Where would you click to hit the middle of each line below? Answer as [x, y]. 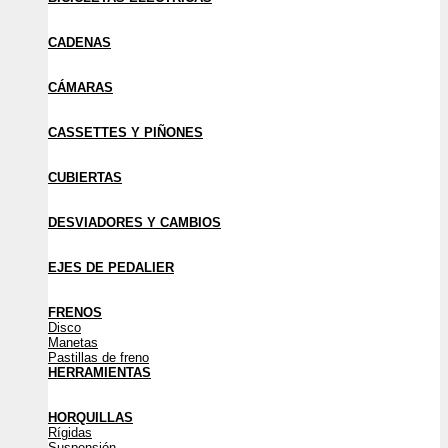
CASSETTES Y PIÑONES [125, 132]
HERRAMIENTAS [99, 372]
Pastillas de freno [98, 357]
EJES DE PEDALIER [111, 267]
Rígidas [70, 432]
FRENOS [75, 312]
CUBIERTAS [85, 177]
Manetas [73, 342]
